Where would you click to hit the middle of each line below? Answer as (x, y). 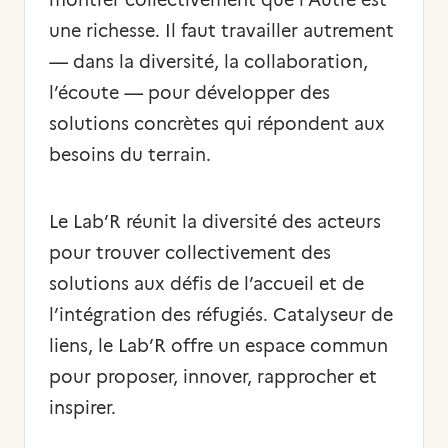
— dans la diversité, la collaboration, (208, 62)
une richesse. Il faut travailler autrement (221, 31)
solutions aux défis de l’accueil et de (206, 284)
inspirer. (82, 408)
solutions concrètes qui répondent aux (217, 124)
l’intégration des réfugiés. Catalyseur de (221, 315)
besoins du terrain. (130, 155)
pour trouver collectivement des (190, 253)
